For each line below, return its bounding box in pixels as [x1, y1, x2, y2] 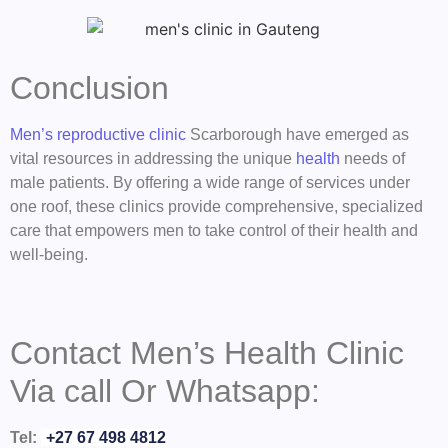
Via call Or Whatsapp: [10, 372, 320, 409]
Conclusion [10, 70, 169, 107]
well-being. [10, 246, 88, 264]
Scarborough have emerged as [186, 126, 409, 144]
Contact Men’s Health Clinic [10, 334, 404, 371]
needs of [340, 150, 405, 168]
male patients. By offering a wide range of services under [10, 174, 410, 192]
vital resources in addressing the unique [10, 150, 296, 168]
